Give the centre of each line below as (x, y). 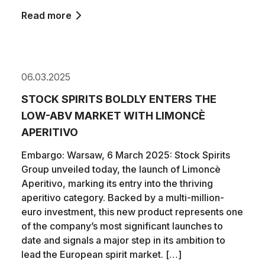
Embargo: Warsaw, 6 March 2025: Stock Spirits (126, 155)
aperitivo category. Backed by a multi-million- (123, 198)
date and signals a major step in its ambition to (123, 240)
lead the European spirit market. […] (101, 254)
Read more (46, 15)
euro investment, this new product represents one (132, 212)
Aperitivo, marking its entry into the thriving (117, 183)
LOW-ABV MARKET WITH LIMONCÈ (113, 116)
